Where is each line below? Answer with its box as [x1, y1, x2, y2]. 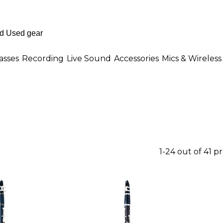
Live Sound [67, 53, 111, 63]
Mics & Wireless [162, 53, 222, 63]
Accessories [114, 53, 159, 63]
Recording [22, 53, 64, 63]
